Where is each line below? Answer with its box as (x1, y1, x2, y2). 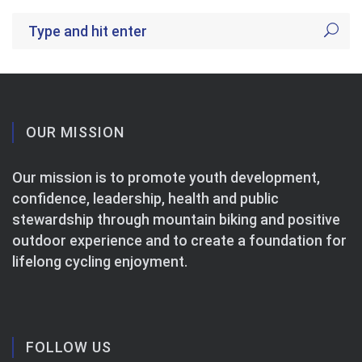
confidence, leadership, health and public (12, 190, 279, 207)
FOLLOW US (26, 339, 112, 356)
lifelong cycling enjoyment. (12, 253, 187, 270)
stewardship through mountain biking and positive (12, 211, 340, 228)
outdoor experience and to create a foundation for (12, 232, 347, 249)
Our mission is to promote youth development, (12, 169, 320, 186)
